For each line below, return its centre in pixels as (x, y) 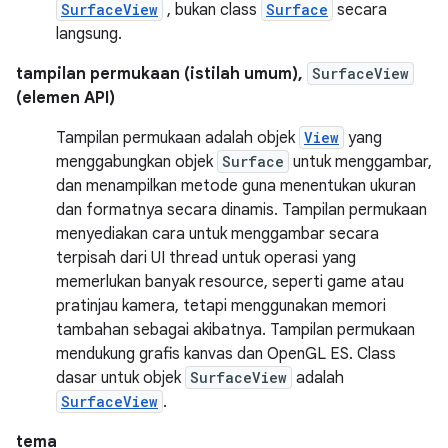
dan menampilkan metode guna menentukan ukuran (236, 185)
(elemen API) (65, 97)
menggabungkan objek (136, 161)
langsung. (89, 33)
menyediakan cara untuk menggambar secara (217, 233)
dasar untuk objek (120, 377)
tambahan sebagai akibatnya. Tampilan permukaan (235, 329)
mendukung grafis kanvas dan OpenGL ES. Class (226, 353)
